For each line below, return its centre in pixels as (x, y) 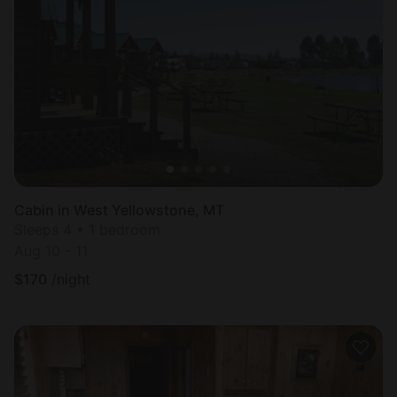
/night (71, 280)
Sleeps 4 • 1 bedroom (87, 230)
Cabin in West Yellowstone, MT (119, 210)
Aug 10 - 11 (51, 251)
